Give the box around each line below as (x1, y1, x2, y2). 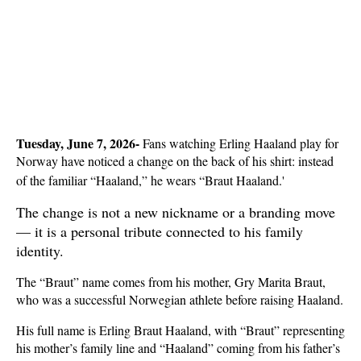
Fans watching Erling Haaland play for (139, 135, 338, 151)
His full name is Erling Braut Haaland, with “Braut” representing (16, 322, 345, 338)
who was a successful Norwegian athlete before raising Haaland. (16, 291, 343, 308)
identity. (16, 241, 64, 260)
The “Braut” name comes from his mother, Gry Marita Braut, (16, 273, 326, 290)
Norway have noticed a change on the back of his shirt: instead (16, 152, 334, 169)
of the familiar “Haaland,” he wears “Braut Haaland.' (16, 172, 284, 189)
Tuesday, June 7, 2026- (16, 134, 139, 152)
